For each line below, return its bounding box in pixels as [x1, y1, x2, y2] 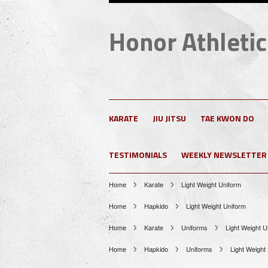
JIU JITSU [153, 112, 186, 124]
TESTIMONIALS [109, 148, 167, 161]
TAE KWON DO [200, 112, 254, 124]
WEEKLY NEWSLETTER [181, 148, 267, 161]
